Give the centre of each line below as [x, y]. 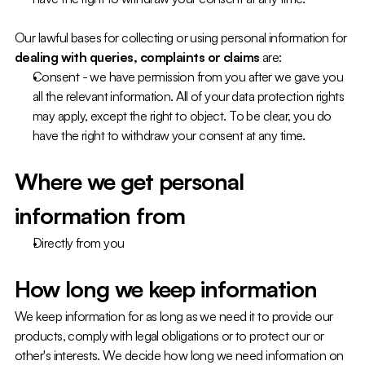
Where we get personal [130, 181]
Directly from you [79, 243]
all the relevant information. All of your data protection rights [189, 96]
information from [100, 215]
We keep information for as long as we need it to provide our [174, 316]
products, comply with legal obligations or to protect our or [169, 336]
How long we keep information [166, 289]
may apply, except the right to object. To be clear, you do [182, 116]
